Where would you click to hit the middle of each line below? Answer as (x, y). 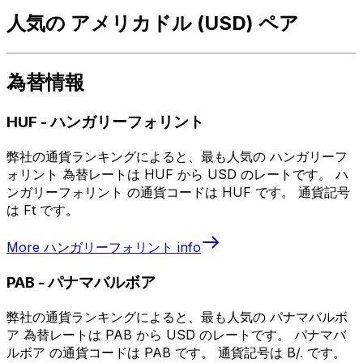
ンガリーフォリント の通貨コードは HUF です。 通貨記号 (178, 192)
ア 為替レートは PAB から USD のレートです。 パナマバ (176, 334)
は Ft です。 (43, 210)
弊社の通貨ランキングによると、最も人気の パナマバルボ (177, 316)
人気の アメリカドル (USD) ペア (153, 23)
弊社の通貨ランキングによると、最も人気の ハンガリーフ (177, 157)
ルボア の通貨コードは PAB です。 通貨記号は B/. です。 (176, 352)
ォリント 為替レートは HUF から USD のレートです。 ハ (177, 175)
